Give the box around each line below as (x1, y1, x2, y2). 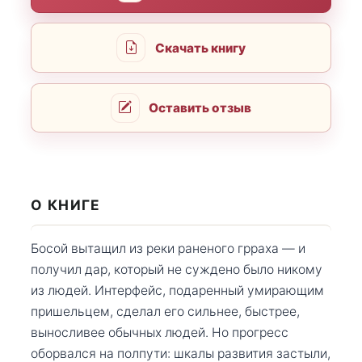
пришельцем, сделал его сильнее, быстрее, (31, 303, 300, 319)
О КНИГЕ (31, 196, 101, 214)
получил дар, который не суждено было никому (31, 261, 322, 277)
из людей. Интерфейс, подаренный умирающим (31, 282, 324, 298)
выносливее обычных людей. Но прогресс (31, 324, 288, 340)
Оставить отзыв (149, 99, 252, 116)
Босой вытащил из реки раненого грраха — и (31, 240, 305, 256)
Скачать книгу (154, 40, 246, 56)
